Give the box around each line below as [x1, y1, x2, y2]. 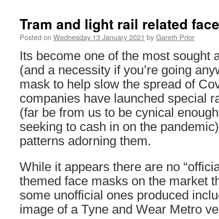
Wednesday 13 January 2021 [53, 32, 145, 42]
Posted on [20, 32, 51, 42]
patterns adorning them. [20, 134, 151, 148]
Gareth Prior [156, 32, 195, 42]
